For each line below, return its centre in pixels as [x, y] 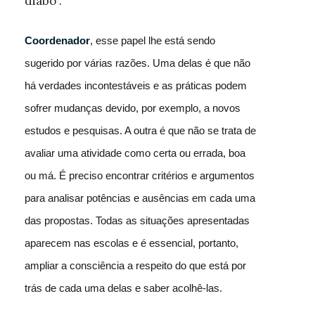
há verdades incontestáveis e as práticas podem [136, 85]
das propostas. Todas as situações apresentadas [137, 220]
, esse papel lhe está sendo [153, 40]
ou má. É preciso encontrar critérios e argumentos [140, 175]
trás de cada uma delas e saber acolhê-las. [123, 288]
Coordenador [57, 40]
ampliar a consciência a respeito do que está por [135, 265]
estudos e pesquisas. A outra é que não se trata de [140, 130]
